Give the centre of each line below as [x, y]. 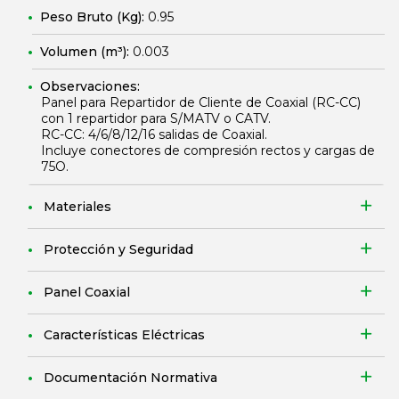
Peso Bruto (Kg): [94, 17]
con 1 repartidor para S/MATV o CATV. [156, 118]
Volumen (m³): [86, 52]
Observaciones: [90, 86]
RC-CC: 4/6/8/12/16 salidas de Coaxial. [154, 134]
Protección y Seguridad [118, 249]
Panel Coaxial [87, 292]
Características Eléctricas [124, 335]
